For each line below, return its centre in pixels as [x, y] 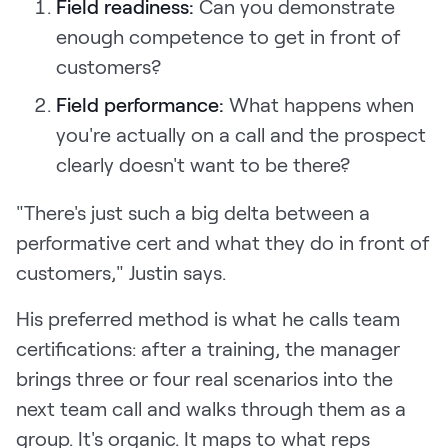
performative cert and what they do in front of [223, 242]
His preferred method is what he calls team [208, 318]
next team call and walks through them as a [211, 408]
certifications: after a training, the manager [208, 348]
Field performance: [142, 104]
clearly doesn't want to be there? [203, 164]
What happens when [321, 104]
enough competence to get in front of [228, 36]
